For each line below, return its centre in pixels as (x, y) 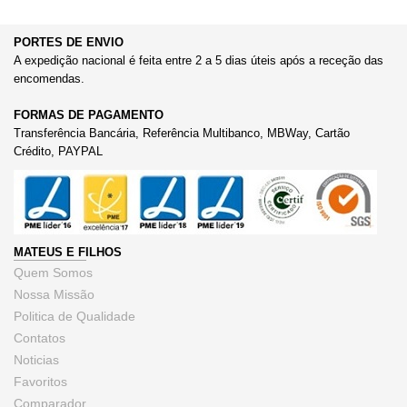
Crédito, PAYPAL (58, 151)
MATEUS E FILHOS (68, 252)
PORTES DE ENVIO (69, 42)
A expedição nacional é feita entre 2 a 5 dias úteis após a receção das (199, 60)
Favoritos (40, 382)
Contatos (40, 338)
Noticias (36, 360)
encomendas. (49, 79)
